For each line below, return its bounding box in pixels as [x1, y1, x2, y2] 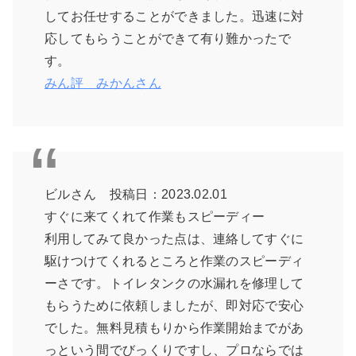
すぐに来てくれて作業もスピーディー [44, 210, 265, 224]
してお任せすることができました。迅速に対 [44, 10, 304, 24]
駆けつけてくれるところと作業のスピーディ [44, 254, 304, 269]
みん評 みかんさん [44, 76, 161, 91]
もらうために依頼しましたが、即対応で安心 [44, 299, 304, 313]
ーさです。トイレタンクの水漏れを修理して [44, 277, 304, 291]
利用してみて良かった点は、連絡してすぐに [44, 232, 304, 246]
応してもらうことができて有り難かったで [44, 32, 292, 46]
